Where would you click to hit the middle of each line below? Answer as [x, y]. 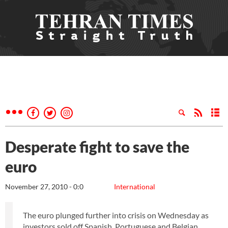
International [135, 187]
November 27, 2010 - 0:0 [44, 187]
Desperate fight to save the [97, 147]
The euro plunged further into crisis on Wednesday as [116, 215]
